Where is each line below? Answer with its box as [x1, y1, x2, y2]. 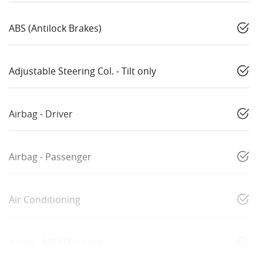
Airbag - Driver [9, 107, 73, 121]
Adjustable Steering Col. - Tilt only [9, 65, 156, 78]
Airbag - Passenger [9, 150, 92, 164]
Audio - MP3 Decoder [9, 236, 102, 249]
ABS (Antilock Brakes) [9, 22, 102, 35]
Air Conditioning [9, 193, 80, 207]
